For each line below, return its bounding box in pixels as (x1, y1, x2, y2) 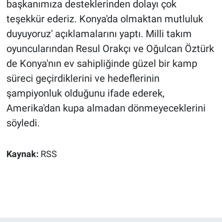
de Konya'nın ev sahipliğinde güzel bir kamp (6, 57, 197, 70)
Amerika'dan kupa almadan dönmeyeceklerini (6, 102, 206, 114)
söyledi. (6, 117, 40, 129)
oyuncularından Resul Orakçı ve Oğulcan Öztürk (6, 43, 214, 55)
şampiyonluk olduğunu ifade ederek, (6, 87, 165, 100)
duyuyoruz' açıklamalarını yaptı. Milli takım (6, 28, 192, 40)
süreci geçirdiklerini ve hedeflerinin (6, 72, 160, 85)
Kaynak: (6, 149, 41, 160)
